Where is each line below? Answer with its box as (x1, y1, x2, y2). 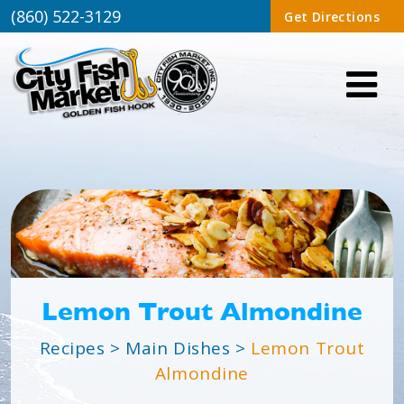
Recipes (39, 336, 106, 361)
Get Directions (284, 7, 380, 25)
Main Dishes (125, 336, 236, 361)
